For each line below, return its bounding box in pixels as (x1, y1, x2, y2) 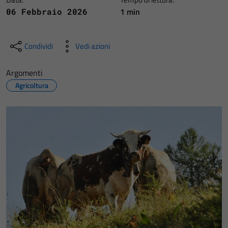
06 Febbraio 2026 (6, 6, 88, 17)
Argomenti (6, 67, 43, 79)
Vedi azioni (75, 40, 110, 52)
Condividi (24, 40, 53, 52)
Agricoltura (15, 80, 48, 91)
